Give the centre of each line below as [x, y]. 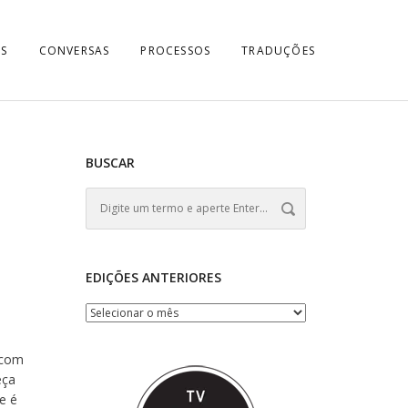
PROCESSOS [176, 51]
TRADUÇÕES [278, 51]
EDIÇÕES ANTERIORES [153, 277]
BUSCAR [110, 163]
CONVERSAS [74, 51]
